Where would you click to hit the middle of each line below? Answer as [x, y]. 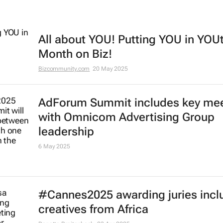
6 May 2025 [54, 147]
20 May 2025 [111, 69]
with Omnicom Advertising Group [126, 117]
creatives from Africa [93, 210]
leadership [66, 132]
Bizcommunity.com [64, 69]
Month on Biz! [75, 54]
